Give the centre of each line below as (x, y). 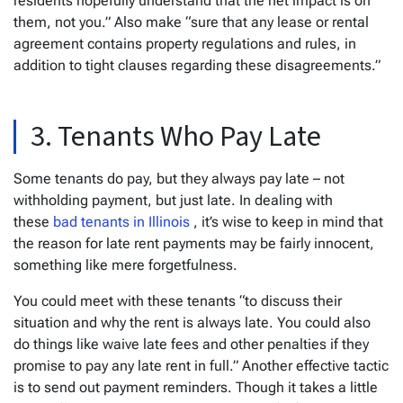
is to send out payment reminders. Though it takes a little (196, 387)
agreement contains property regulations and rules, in (185, 43)
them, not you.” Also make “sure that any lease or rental (191, 22)
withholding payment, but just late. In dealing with (173, 200)
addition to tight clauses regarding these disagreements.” (197, 65)
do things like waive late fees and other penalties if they (191, 344)
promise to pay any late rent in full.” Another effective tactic (201, 365)
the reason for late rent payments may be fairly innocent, (194, 243)
